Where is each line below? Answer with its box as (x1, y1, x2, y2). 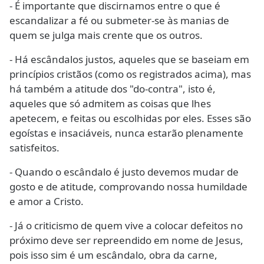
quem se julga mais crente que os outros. (9, 28, 203, 42)
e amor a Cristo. (9, 194, 84, 209)
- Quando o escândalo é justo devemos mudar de (9, 165, 239, 179)
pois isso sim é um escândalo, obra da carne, (9, 248, 217, 262)
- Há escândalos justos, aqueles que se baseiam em (9, 52, 249, 67)
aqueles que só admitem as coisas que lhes (9, 97, 211, 111)
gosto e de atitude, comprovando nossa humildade (9, 180, 247, 194)
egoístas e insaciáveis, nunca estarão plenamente (9, 126, 243, 140)
